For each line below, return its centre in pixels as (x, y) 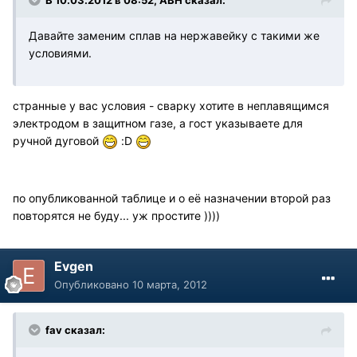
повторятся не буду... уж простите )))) (116, 216)
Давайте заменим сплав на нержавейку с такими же (174, 35)
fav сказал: (75, 330)
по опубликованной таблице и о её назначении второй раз (172, 198)
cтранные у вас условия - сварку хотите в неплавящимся (171, 105)
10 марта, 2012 (170, 285)
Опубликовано (93, 285)
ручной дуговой (57, 140)
